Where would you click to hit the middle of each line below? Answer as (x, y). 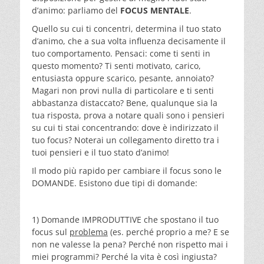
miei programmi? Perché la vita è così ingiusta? (124, 256)
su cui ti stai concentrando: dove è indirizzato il (125, 127)
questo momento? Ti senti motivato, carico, (116, 65)
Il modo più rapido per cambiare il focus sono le (127, 170)
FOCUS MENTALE (155, 10)
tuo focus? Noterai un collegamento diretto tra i (126, 140)
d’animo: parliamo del (76, 10)
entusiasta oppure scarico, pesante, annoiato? (123, 78)
